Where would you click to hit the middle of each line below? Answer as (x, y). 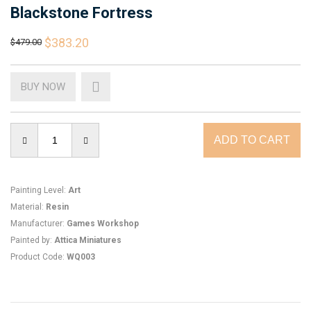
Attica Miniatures (88, 240)
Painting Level (37, 190)
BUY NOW (43, 86)
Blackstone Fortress (82, 12)
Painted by (30, 240)
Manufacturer (36, 223)
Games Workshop (103, 223)
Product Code (36, 257)
